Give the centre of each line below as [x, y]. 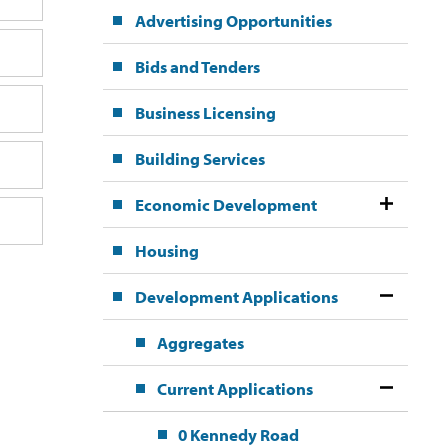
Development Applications [236, 297]
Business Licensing [205, 113]
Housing [166, 251]
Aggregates [200, 343]
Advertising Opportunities [233, 21]
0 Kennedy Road [238, 435]
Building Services [199, 159]
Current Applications [234, 389]
